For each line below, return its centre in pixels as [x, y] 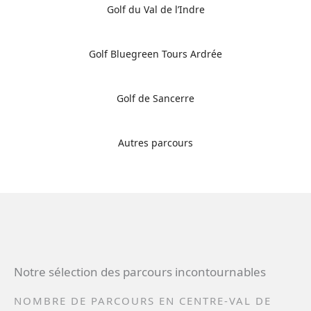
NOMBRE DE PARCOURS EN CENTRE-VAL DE [143, 301]
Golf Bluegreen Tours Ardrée [155, 54]
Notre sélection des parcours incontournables [140, 272]
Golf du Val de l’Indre [155, 10]
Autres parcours [155, 143]
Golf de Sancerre [155, 99]
